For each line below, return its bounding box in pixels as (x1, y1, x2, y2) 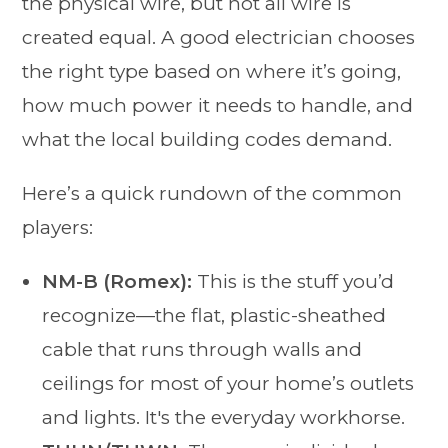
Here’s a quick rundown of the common (22, 182, 403, 206)
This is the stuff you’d (192, 270, 395, 294)
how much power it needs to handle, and (22, 94, 414, 118)
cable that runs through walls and (42, 338, 363, 362)
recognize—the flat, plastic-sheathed (42, 304, 387, 328)
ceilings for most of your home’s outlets (42, 372, 415, 396)
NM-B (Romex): (42, 270, 193, 294)
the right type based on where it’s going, (22, 60, 402, 84)
